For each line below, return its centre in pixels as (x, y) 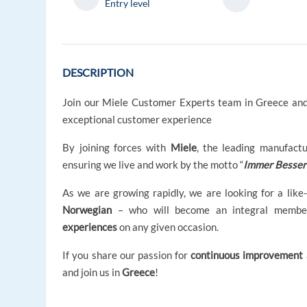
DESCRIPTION (98, 73)
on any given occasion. (168, 227)
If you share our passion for (127, 255)
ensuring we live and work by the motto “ (153, 165)
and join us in (93, 272)
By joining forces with (116, 148)
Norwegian (87, 210)
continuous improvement (247, 255)
